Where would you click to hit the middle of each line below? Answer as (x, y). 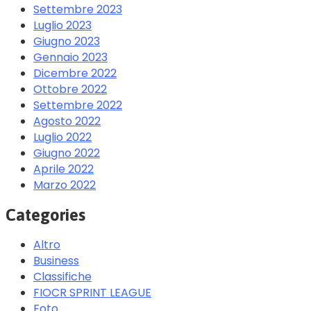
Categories (45, 215)
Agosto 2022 (67, 121)
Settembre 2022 (78, 106)
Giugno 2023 (67, 42)
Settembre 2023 (78, 10)
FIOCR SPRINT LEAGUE (92, 293)
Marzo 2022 (65, 185)
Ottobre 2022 (70, 90)
